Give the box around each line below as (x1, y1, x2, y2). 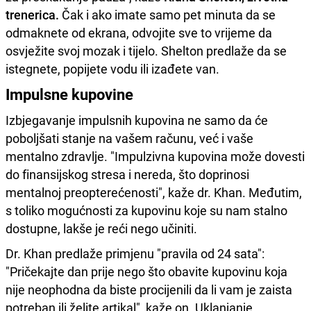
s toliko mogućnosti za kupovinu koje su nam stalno (6, 201, 287, 219)
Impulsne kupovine (6, 83, 133, 104)
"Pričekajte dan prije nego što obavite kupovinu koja (6, 262, 287, 280)
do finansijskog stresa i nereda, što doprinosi (6, 165, 249, 183)
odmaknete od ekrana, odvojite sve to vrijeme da (6, 24, 272, 41)
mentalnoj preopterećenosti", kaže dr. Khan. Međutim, (6, 183, 302, 201)
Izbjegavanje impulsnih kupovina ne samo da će (6, 111, 268, 128)
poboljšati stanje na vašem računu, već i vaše (6, 129, 253, 146)
